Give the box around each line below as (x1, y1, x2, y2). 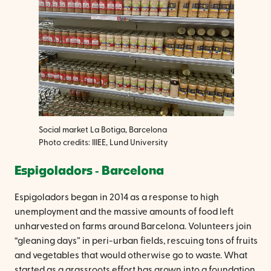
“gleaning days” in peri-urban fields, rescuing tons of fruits (15, 237, 258, 246)
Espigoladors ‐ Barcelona (15, 165, 164, 178)
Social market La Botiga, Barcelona (39, 126, 167, 135)
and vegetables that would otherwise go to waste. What (15, 251, 247, 261)
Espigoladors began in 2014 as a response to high (15, 193, 219, 203)
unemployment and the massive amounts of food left (15, 207, 233, 217)
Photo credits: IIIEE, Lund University (39, 139, 168, 148)
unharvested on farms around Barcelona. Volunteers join (15, 222, 252, 232)
